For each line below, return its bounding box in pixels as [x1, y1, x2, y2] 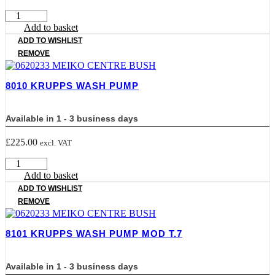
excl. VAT [40, 137, 72, 147]
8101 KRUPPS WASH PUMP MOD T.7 [6, 228, 182, 239]
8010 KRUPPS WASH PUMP [6, 80, 139, 91]
